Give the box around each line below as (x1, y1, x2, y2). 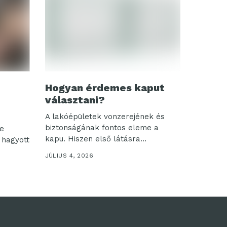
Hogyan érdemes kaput (45, 81, 165, 94)
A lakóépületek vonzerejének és (45, 111, 165, 121)
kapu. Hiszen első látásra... (45, 134, 146, 143)
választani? (45, 93, 105, 106)
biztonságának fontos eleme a (45, 123, 159, 132)
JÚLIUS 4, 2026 (45, 152, 94, 159)
